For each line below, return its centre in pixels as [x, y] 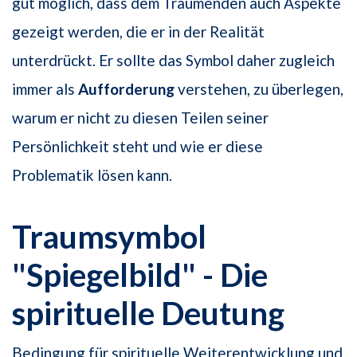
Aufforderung [126, 88]
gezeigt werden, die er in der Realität [138, 31]
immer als [45, 88]
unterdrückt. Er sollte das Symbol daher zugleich [173, 60]
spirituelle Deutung [148, 313]
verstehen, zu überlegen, [259, 88]
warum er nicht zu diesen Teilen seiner [140, 117]
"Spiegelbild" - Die [140, 275]
